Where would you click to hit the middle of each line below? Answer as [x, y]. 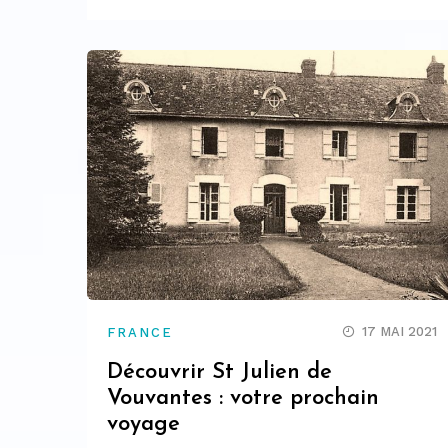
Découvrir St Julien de [219, 372]
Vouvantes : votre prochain [243, 398]
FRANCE [140, 332]
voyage [143, 424]
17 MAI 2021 [399, 331]
